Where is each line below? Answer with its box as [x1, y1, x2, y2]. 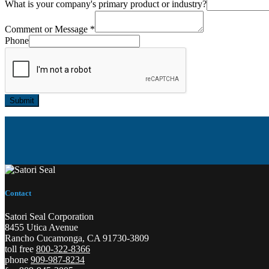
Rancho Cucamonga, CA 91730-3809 [5, 233, 149, 244]
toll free [5, 244, 36, 255]
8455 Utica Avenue [5, 222, 78, 233]
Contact [5, 188, 31, 198]
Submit [10, 95, 34, 105]
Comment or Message [5, 23, 90, 34]
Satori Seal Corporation [5, 211, 94, 222]
